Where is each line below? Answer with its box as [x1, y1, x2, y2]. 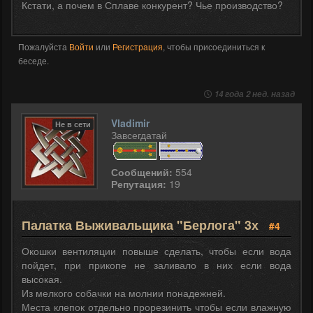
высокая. [22, 272, 62, 286]
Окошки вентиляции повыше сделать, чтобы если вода [22, 244, 291, 259]
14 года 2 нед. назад [214, 88, 295, 101]
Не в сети [55, 119, 91, 130]
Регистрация [112, 41, 163, 53]
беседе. [18, 54, 49, 67]
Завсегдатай [111, 128, 167, 143]
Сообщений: [111, 165, 173, 180]
